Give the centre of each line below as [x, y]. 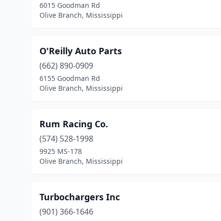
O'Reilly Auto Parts [81, 51]
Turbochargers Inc [80, 197]
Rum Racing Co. [74, 124]
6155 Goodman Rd [70, 78]
